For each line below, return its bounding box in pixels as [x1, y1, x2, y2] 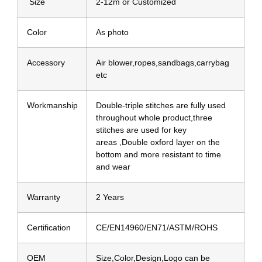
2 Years [96, 192, 124, 202]
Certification [27, 223, 71, 233]
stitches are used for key [96, 125, 187, 135]
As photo [96, 27, 129, 37]
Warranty [27, 192, 60, 202]
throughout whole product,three [96, 113, 212, 123]
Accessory [27, 58, 65, 68]
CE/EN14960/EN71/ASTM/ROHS [96, 223, 218, 233]
